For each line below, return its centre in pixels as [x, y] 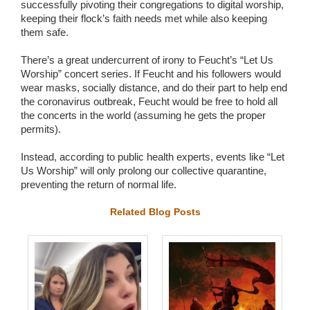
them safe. [45, 32]
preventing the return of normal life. [99, 184]
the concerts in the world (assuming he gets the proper [143, 115]
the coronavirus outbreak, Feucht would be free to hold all [149, 101]
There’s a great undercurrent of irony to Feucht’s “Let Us [147, 60]
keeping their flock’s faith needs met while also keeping [144, 18]
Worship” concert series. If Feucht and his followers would [151, 73]
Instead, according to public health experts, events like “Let [153, 156]
